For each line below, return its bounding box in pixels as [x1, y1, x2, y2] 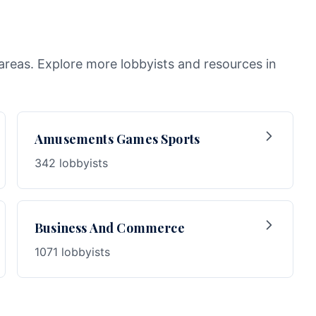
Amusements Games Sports [35, 130, 200, 147]
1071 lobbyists [35, 245, 110, 259]
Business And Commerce [35, 219, 185, 236]
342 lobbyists [35, 156, 108, 170]
